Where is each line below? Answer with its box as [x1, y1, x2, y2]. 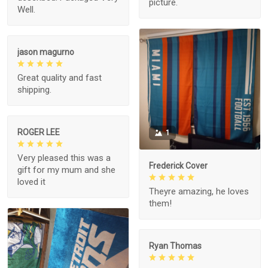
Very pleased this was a [17, 153, 111, 164]
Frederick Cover [149, 160, 208, 170]
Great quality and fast [17, 72, 102, 84]
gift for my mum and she [17, 165, 115, 176]
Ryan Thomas [149, 240, 202, 251]
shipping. [17, 84, 51, 96]
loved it [17, 176, 45, 188]
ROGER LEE [17, 127, 60, 138]
